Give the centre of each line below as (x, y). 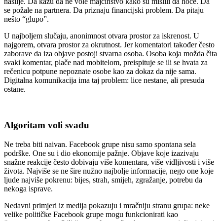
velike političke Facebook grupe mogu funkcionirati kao (91, 214)
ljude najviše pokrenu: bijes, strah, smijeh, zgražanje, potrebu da (103, 180)
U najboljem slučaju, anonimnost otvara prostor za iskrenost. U (102, 36)
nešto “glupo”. (26, 19)
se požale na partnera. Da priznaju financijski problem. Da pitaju (104, 10)
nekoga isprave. (28, 188)
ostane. (15, 89)
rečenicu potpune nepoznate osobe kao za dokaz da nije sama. (100, 72)
